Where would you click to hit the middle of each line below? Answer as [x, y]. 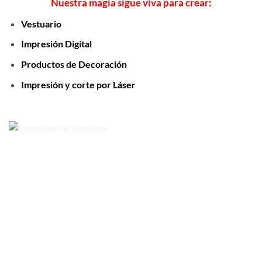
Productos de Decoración [74, 64]
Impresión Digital [56, 44]
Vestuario [41, 23]
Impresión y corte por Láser [78, 84]
